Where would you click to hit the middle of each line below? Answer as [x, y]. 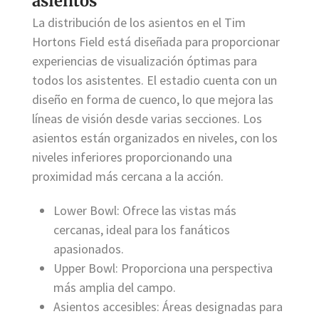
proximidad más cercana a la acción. [128, 177]
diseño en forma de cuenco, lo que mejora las [153, 100]
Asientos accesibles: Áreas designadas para [168, 307]
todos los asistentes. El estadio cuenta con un [155, 80]
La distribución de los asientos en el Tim [139, 23]
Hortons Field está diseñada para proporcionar [156, 42]
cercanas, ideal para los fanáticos [142, 230]
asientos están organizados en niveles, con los [155, 138]
